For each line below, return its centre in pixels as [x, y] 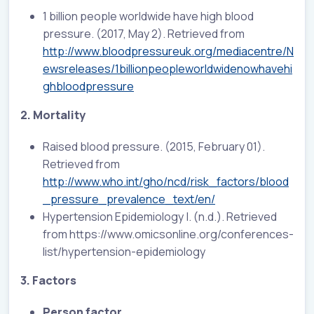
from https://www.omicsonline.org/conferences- [168, 234]
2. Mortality [53, 115]
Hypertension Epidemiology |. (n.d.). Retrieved [160, 216]
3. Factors [48, 280]
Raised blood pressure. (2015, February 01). [154, 146]
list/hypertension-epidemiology [124, 251]
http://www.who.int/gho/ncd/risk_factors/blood [166, 181]
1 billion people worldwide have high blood [148, 16]
